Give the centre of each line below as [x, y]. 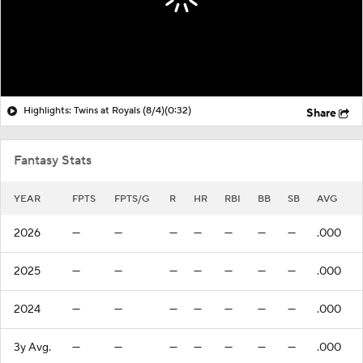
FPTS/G [132, 199]
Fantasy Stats [53, 160]
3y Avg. [32, 347]
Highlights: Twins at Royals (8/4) [94, 110]
